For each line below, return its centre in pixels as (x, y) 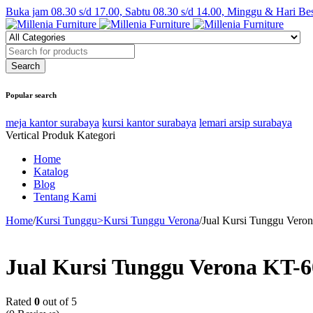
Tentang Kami (65, 196)
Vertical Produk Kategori (60, 135)
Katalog (51, 171)
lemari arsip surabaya (246, 122)
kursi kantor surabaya (149, 122)
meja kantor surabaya (52, 122)
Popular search (31, 95)
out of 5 (58, 301)
